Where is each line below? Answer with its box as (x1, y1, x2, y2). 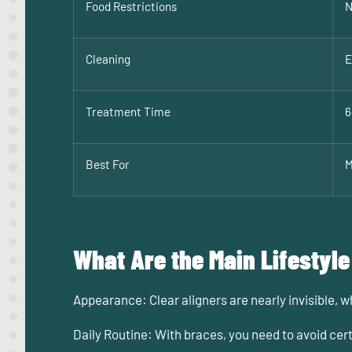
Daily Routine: (73, 326, 152, 343)
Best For (86, 157, 130, 172)
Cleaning (86, 52, 130, 67)
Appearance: (73, 291, 147, 307)
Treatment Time (86, 104, 170, 119)
